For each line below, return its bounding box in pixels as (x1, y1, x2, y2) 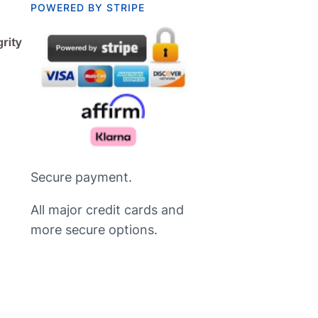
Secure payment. (31, 169, 133, 185)
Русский (104, 259, 146, 272)
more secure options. (31, 221, 158, 237)
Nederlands (104, 283, 159, 295)
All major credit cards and (31, 202, 185, 217)
